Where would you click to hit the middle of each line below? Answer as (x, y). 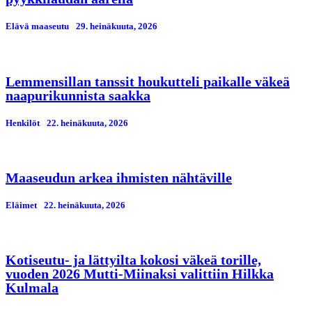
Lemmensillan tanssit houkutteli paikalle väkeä (148, 81)
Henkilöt (23, 123)
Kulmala (32, 288)
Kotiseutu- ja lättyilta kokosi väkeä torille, (133, 260)
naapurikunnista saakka (78, 95)
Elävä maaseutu (37, 26)
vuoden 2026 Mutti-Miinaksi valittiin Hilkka (140, 274)
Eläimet (21, 205)
